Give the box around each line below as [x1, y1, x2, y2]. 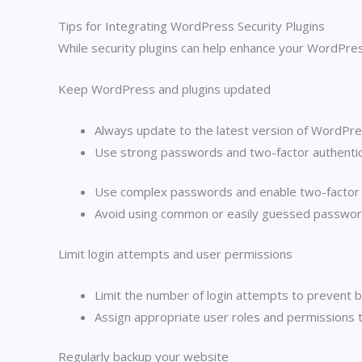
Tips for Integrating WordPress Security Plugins [58, 17, 325, 34]
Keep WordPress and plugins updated [58, 80, 271, 97]
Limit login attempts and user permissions [58, 245, 293, 262]
